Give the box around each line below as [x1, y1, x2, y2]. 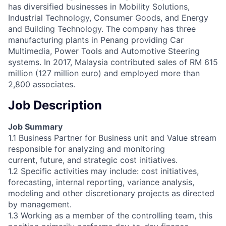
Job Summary [8, 121, 63, 132]
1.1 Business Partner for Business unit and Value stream [8, 132, 216, 143]
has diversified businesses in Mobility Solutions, [8, 1, 190, 12]
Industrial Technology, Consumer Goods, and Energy [8, 12, 208, 23]
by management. [8, 199, 72, 209]
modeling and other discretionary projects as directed [8, 188, 214, 198]
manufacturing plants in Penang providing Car [8, 34, 184, 45]
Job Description [8, 97, 102, 112]
